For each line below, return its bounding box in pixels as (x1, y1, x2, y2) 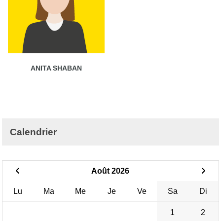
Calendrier (10, 126, 57, 137)
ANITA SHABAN (31, 64, 82, 72)
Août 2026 (91, 166, 129, 175)
